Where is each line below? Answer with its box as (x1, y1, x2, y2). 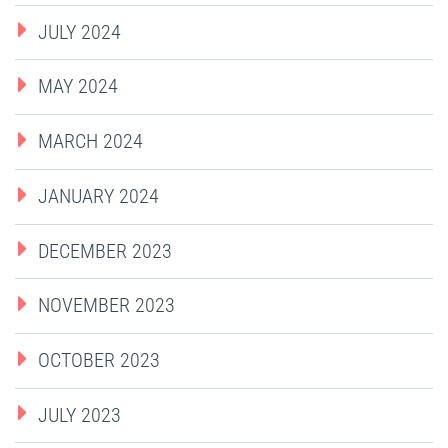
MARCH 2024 (38, 129, 143, 154)
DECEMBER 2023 (38, 238, 172, 263)
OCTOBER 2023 (38, 348, 160, 373)
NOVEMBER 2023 (38, 293, 175, 318)
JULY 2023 (38, 402, 121, 427)
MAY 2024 (38, 74, 118, 99)
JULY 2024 (38, 19, 121, 44)
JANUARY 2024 (38, 183, 159, 208)
